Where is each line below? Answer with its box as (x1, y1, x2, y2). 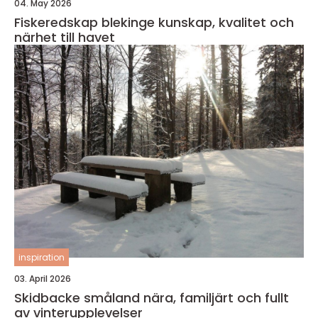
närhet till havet (14, 28, 115, 46)
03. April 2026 (14, 273, 71, 285)
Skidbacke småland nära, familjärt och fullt (14, 289, 143, 307)
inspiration (18, 251, 65, 263)
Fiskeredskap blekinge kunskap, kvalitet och (14, 13, 158, 31)
